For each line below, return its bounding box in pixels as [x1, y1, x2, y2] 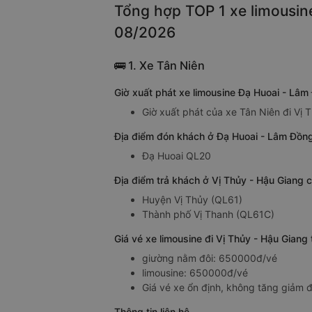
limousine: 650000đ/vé [142, 267, 248, 279]
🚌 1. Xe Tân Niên [114, 58, 205, 73]
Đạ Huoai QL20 [142, 150, 211, 162]
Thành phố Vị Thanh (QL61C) [142, 208, 274, 221]
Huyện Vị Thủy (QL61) [142, 194, 242, 206]
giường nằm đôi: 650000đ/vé [142, 252, 277, 265]
